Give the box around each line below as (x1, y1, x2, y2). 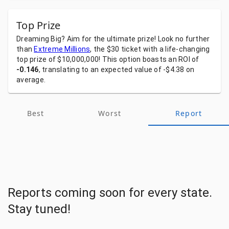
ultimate (106, 35, 138, 43)
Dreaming (16, 35, 51, 43)
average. (16, 76, 45, 84)
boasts (142, 55, 169, 63)
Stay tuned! (8, 202, 71, 216)
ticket (121, 45, 143, 53)
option (119, 55, 143, 63)
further (185, 35, 210, 43)
